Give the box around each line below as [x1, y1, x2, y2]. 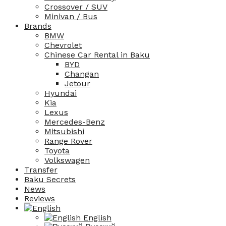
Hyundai [44, 88, 77, 98]
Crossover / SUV [44, 2, 107, 12]
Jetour [65, 79, 90, 89]
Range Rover [44, 136, 92, 146]
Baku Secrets [24, 175, 76, 185]
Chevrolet [44, 40, 82, 50]
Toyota [44, 146, 70, 156]
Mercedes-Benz [44, 117, 105, 127]
